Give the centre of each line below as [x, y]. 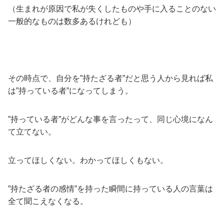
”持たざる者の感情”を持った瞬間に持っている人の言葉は [110, 188]
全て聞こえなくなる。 [48, 201]
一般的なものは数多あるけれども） [72, 21]
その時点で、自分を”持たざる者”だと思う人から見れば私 [110, 78]
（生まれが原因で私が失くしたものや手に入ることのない [112, 8]
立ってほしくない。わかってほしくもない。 [88, 160]
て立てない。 [32, 131]
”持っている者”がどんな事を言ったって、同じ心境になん [110, 119]
